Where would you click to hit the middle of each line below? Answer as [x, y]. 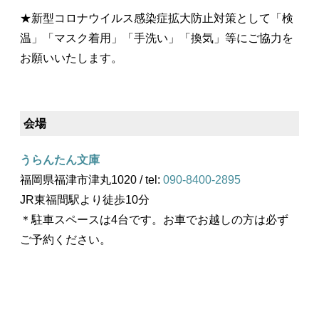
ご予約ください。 [66, 240]
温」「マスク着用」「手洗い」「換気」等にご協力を [157, 38]
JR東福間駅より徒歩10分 [85, 200]
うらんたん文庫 [60, 160]
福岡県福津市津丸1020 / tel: [91, 180]
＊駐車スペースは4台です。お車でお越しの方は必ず [154, 220]
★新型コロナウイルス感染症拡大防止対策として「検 [157, 19]
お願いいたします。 [71, 58]
